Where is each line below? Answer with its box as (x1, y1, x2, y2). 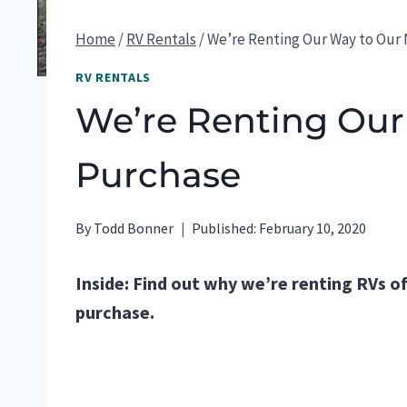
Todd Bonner (94, 218, 174, 237)
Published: (192, 218, 257, 237)
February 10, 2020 (259, 218, 367, 237)
